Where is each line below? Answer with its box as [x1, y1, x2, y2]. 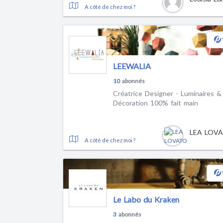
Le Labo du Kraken [113, 195, 179, 204]
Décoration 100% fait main [113, 99, 197, 107]
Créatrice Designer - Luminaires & [113, 89, 221, 98]
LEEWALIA [113, 61, 151, 71]
